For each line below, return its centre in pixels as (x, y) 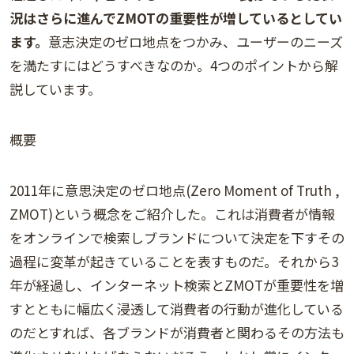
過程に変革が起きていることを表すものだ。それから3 (174, 262)
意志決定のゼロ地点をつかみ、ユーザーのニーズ (196, 42)
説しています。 (55, 89)
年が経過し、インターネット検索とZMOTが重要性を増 (177, 285)
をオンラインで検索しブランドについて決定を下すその (177, 238)
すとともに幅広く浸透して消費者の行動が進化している (177, 309)
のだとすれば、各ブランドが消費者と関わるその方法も (177, 333)
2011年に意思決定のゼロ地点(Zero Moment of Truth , (175, 190)
